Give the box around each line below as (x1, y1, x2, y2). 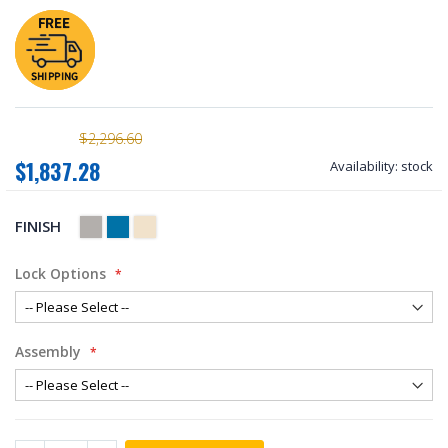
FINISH (15, 216, 62, 237)
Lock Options (15, 263, 106, 283)
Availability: (330, 157, 398, 175)
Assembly (15, 341, 81, 361)
